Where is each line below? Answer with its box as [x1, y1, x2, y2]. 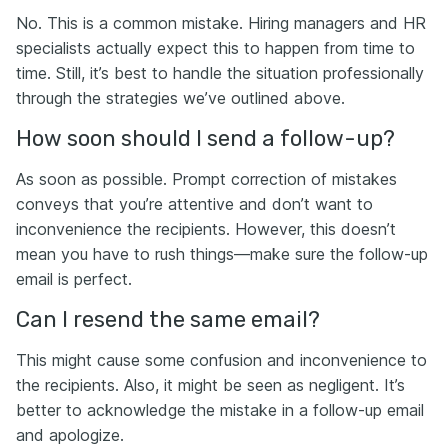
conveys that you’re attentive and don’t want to [16, 194, 373, 214]
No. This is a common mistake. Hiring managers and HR [16, 13, 426, 33]
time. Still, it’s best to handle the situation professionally [16, 63, 424, 83]
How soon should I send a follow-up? [16, 125, 395, 152]
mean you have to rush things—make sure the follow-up [16, 244, 428, 264]
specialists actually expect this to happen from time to [16, 38, 415, 58]
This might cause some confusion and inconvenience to [16, 350, 427, 370]
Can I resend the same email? [16, 306, 320, 333]
